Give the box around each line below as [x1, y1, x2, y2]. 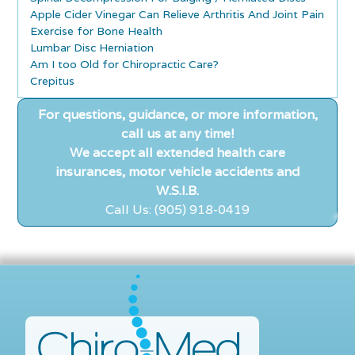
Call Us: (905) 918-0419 [105, 200, 250, 218]
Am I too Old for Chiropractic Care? [30, 56, 219, 71]
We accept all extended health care [70, 143, 285, 161]
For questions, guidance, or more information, [37, 105, 318, 123]
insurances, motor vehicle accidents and [55, 162, 300, 180]
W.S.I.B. [156, 181, 199, 199]
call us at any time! [120, 124, 235, 142]
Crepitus [30, 73, 75, 88]
